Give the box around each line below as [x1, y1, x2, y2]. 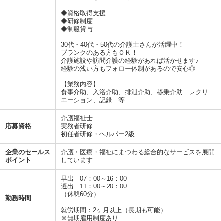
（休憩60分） [61, 190, 100, 198]
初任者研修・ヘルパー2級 [61, 130, 135, 138]
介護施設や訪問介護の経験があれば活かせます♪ [61, 56, 199, 64]
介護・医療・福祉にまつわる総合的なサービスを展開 [61, 148, 215, 156]
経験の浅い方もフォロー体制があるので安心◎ [61, 64, 195, 72]
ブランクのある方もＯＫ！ [61, 48, 138, 56]
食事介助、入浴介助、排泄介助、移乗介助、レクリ [61, 88, 208, 96]
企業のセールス [5, 148, 50, 156]
